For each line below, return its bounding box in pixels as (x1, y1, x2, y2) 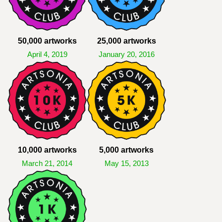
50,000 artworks (17, 37, 77, 45)
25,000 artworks (97, 37, 156, 45)
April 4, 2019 (27, 51, 67, 58)
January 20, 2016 (98, 51, 155, 58)
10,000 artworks (17, 146, 77, 154)
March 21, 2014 (22, 160, 72, 167)
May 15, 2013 (104, 160, 149, 167)
